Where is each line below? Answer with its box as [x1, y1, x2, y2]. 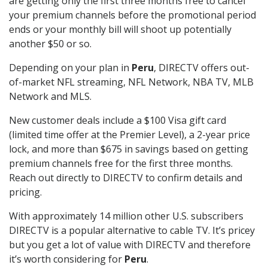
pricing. [9, 185, 42, 199]
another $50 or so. [9, 37, 92, 51]
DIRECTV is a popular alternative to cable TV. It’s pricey [9, 224, 255, 237]
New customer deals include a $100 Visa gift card [9, 114, 226, 127]
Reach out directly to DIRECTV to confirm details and [9, 171, 242, 185]
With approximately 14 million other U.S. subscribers [9, 209, 243, 223]
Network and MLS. [9, 90, 92, 103]
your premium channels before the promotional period [9, 8, 256, 22]
